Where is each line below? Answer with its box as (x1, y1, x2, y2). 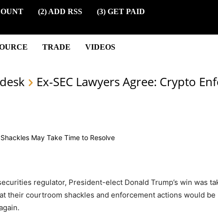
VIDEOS (85, 42, 115, 51)
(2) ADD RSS (37, 7, 82, 16)
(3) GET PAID (96, 7, 145, 16)
